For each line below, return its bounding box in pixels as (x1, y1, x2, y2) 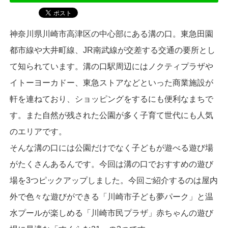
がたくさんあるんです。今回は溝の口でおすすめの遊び (9, 160, 213, 169)
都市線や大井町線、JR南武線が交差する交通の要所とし (9, 46, 215, 55)
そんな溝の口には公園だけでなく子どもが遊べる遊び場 (9, 144, 213, 153)
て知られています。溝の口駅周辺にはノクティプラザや (9, 62, 213, 71)
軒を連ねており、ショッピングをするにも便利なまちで (9, 95, 213, 104)
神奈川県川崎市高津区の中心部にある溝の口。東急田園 (9, 30, 213, 39)
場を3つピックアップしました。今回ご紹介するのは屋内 (9, 176, 218, 185)
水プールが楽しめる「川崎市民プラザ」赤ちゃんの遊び (9, 209, 213, 218)
